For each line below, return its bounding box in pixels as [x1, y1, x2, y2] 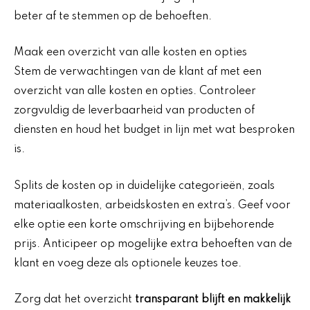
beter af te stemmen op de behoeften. [14, 10, 212, 22]
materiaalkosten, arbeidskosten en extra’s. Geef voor [14, 199, 291, 211]
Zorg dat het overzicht [14, 294, 135, 306]
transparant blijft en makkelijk [135, 294, 291, 306]
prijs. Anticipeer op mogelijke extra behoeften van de [14, 238, 292, 250]
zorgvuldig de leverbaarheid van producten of [14, 105, 255, 117]
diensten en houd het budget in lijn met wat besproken [14, 125, 295, 136]
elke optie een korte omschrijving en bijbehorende [14, 219, 274, 230]
